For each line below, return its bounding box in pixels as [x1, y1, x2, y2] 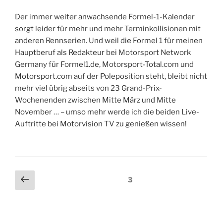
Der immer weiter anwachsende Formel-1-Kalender [15, 12, 195, 22]
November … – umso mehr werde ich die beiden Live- [15, 108, 199, 117]
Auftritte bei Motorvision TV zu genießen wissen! [15, 119, 187, 129]
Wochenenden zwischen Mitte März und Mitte [15, 96, 176, 105]
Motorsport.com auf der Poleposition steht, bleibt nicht [15, 72, 207, 81]
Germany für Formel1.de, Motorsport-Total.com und [15, 60, 194, 69]
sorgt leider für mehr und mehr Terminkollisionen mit [15, 24, 201, 34]
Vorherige [28, 171, 85, 186]
